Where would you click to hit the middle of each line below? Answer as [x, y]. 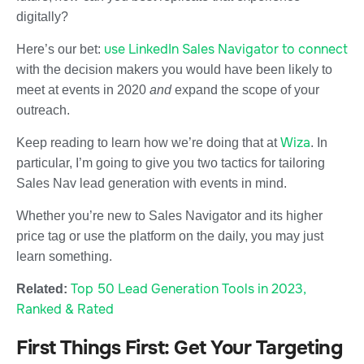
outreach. [43, 110]
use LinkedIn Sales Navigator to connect [226, 49]
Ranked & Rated [65, 309]
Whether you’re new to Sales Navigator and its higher [169, 215]
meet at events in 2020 [83, 89]
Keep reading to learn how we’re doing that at [148, 142]
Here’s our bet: [60, 49]
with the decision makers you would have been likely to [174, 69]
